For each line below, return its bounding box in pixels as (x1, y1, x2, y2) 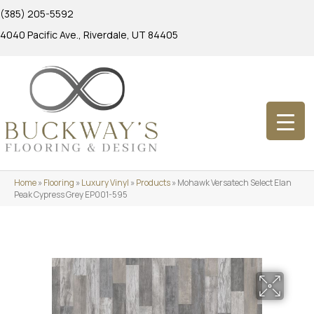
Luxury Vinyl (81, 176, 129, 189)
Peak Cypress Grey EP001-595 (14, 188, 128, 200)
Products (136, 176, 170, 189)
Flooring (43, 176, 74, 189)
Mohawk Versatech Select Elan (177, 176, 292, 189)
